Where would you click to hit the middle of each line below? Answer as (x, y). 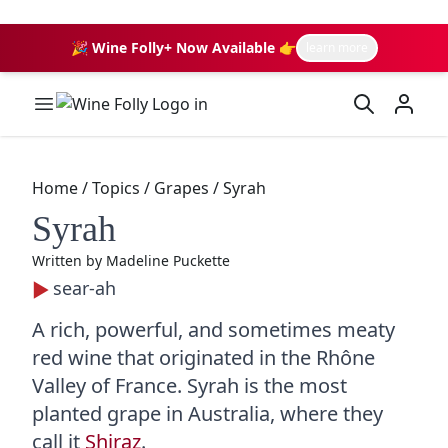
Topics (116, 188)
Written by (69, 260)
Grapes (181, 188)
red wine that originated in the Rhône (203, 358)
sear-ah (84, 288)
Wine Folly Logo (114, 103)
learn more (336, 47)
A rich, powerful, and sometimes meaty (213, 330)
